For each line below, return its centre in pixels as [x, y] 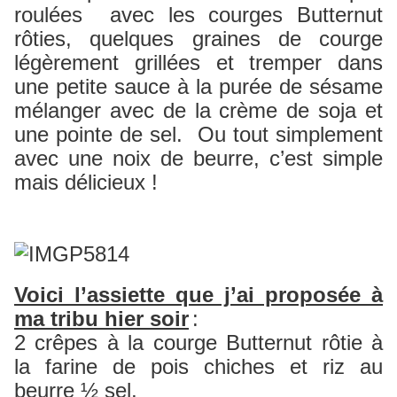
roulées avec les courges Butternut [198, 15]
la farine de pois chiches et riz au [198, 367]
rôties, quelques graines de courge [198, 39]
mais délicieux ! [86, 183]
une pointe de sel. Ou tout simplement [198, 135]
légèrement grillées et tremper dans [198, 63]
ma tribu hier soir [101, 319]
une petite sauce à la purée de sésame [198, 87]
